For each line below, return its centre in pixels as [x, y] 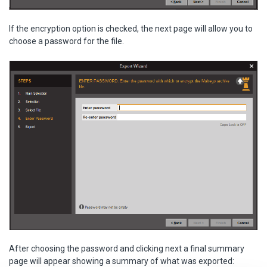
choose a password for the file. [66, 41]
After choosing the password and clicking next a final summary [127, 249]
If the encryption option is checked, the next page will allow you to [131, 29]
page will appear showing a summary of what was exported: [122, 261]
